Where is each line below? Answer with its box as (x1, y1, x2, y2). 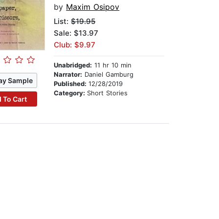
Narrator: (54, 70, 83, 79)
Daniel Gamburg (82, 70, 134, 79)
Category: (54, 89, 88, 97)
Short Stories (87, 89, 128, 97)
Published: (54, 80, 89, 88)
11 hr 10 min (92, 61, 132, 69)
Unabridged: (54, 61, 92, 69)
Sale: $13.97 (54, 28, 99, 38)
